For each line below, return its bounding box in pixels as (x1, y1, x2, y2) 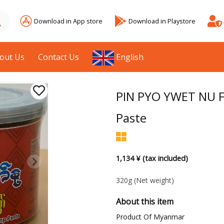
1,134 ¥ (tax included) (115, 153, 188, 163)
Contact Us (38, 51, 79, 62)
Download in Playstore (128, 16, 195, 25)
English (116, 51, 144, 62)
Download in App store (34, 16, 102, 25)
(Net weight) (133, 175, 174, 185)
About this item (115, 196, 173, 207)
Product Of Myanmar (115, 212, 184, 222)
